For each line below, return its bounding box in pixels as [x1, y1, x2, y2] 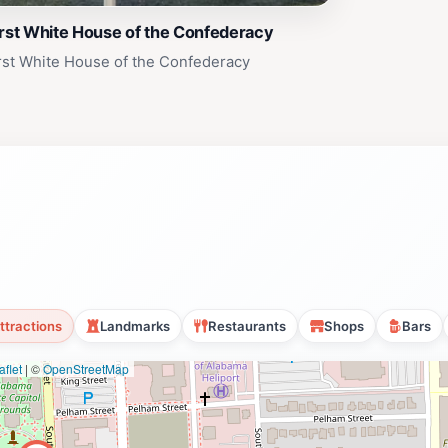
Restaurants [208, 318, 286, 335]
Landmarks [100, 318, 170, 335]
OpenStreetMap [43, 360, 129, 378]
